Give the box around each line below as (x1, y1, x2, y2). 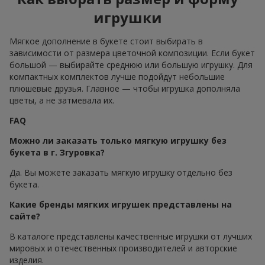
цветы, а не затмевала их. (9, 95, 114, 106)
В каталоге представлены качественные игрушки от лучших (9, 231, 252, 243)
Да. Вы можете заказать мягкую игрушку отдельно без (9, 167, 232, 179)
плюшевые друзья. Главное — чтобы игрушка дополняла (9, 83, 240, 95)
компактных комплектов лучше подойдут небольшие (9, 71, 225, 83)
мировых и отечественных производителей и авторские (9, 243, 237, 254)
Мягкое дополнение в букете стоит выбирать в (9, 35, 203, 47)
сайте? (9, 211, 40, 222)
